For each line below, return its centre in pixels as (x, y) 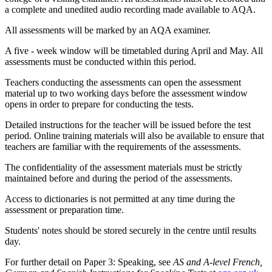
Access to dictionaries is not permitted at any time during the (120, 199)
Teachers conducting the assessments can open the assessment (123, 83)
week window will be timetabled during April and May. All (150, 51)
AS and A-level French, (218, 262)
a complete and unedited (51, 10)
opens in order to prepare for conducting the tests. (99, 104)
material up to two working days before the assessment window (126, 93)
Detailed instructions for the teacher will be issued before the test (128, 125)
